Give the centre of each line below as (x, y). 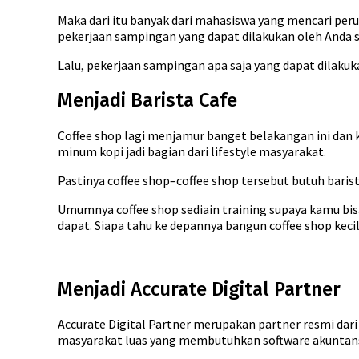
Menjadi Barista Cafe (147, 100)
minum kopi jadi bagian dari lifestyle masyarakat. (192, 151)
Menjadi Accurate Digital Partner (199, 289)
